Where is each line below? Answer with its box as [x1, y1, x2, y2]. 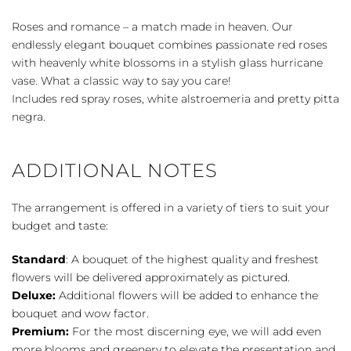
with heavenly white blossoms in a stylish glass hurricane [12, 55, 323, 70]
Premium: [12, 324, 69, 338]
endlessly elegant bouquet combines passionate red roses [12, 37, 327, 52]
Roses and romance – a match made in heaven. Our [12, 19, 293, 34]
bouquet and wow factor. [12, 306, 149, 320]
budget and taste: [12, 218, 108, 233]
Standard [12, 251, 66, 266]
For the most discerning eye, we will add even [69, 324, 321, 338]
